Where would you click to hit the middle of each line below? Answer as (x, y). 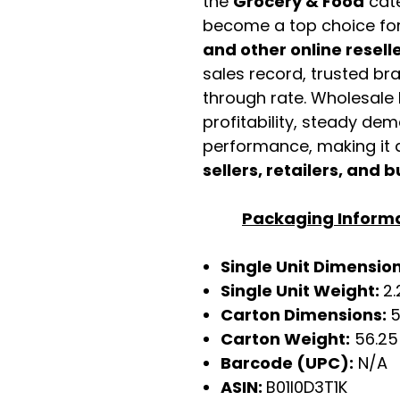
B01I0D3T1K (307, 387)
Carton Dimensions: (305, 315)
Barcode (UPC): (287, 363)
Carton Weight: (285, 339)
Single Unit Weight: (302, 291)
